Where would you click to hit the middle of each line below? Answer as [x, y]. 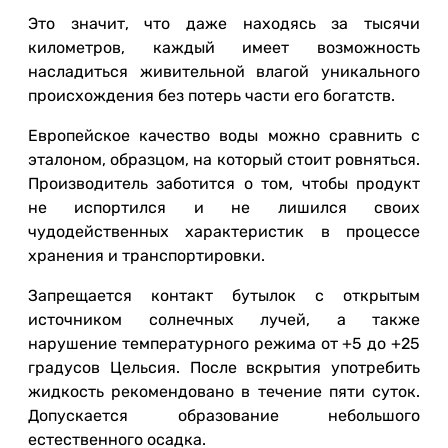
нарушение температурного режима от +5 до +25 [224, 343]
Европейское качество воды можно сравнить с [224, 135]
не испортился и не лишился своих [224, 207]
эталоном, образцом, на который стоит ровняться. [224, 159]
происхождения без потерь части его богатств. [211, 95]
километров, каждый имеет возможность [224, 47]
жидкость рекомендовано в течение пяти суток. [224, 391]
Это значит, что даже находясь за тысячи [224, 23]
